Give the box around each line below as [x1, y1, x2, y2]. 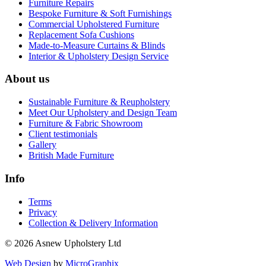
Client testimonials [28, 129, 97, 140]
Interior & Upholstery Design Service [28, 50, 169, 61]
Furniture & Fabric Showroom [28, 118, 142, 129]
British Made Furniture [28, 150, 114, 161]
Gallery [28, 140, 56, 150]
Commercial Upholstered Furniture [28, 18, 159, 29]
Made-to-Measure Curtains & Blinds [28, 40, 165, 50]
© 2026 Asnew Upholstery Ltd [5, 237, 121, 248]
